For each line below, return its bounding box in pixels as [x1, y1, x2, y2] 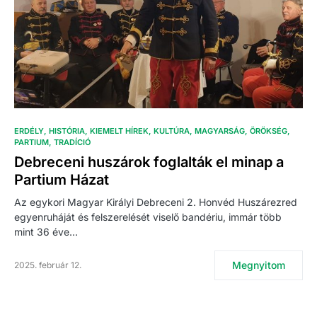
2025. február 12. [14, 260, 81, 271]
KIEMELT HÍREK [90, 126, 149, 137]
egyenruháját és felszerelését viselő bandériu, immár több [14, 211, 282, 224]
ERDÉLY [14, 126, 44, 137]
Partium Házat [14, 171, 109, 189]
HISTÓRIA [49, 126, 85, 137]
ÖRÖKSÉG [250, 126, 287, 137]
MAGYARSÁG [195, 126, 245, 137]
